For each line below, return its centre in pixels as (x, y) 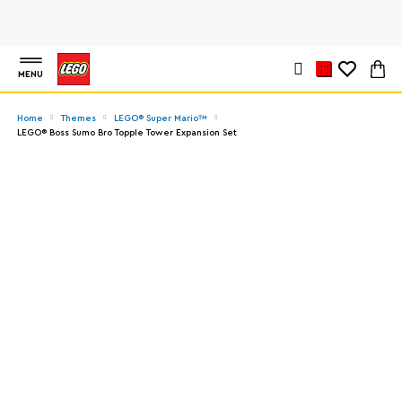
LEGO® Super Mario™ (161, 118)
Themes (79, 118)
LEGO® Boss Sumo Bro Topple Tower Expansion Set (127, 132)
